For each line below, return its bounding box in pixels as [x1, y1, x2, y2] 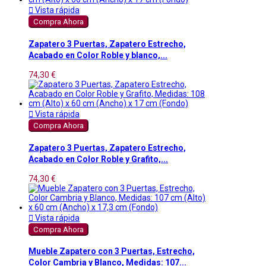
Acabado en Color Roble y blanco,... [28, 50, 167, 60]
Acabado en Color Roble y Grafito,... [28, 154, 168, 164]
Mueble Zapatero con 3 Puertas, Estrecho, [28, 246, 195, 256]
